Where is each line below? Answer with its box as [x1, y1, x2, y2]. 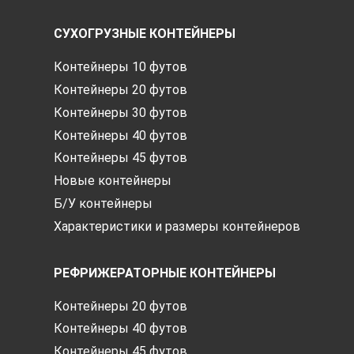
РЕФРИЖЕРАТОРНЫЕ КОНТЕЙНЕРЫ [54, 265, 276, 281]
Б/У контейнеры [54, 196, 153, 212]
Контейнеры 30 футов [54, 104, 187, 120]
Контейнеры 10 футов [54, 59, 187, 75]
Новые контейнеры [54, 173, 171, 189]
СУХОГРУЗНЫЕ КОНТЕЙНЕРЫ [54, 26, 235, 42]
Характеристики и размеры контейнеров [54, 218, 300, 234]
